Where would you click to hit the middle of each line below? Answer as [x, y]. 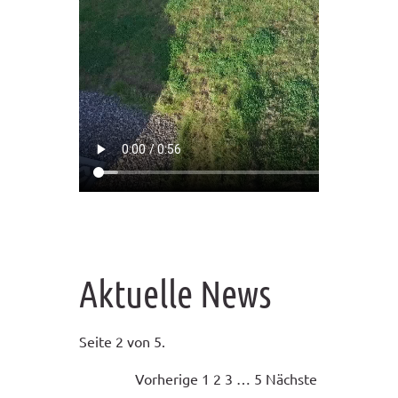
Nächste [291, 378]
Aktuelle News [175, 292]
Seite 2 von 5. [122, 341]
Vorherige [167, 378]
